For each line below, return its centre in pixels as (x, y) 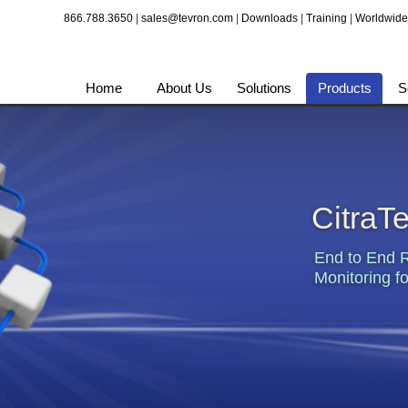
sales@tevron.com (187, 18)
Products (344, 88)
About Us (184, 88)
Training (326, 18)
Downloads (270, 18)
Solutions (264, 88)
